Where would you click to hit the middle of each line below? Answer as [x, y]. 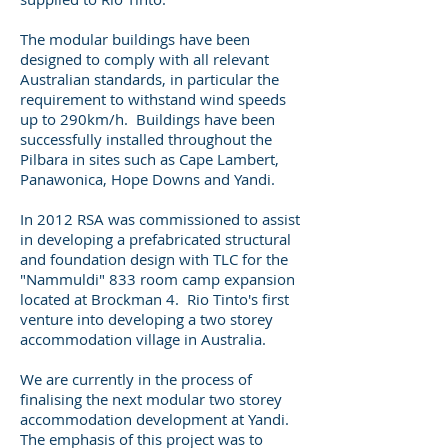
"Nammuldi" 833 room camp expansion [157, 279]
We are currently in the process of [136, 379]
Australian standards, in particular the [149, 79]
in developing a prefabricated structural [155, 239]
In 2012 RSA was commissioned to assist [160, 219]
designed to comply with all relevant [144, 59]
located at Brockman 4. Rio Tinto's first [154, 299]
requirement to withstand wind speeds [153, 99]
